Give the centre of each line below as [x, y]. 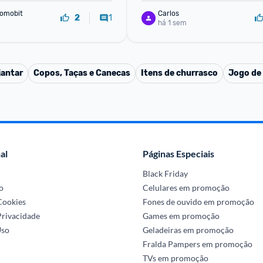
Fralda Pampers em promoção [197, 244]
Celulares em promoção [186, 188]
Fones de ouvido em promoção [198, 202]
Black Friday [165, 173]
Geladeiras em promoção [188, 230]
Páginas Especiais [178, 154]
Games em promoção [181, 216]
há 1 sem [172, 23]
